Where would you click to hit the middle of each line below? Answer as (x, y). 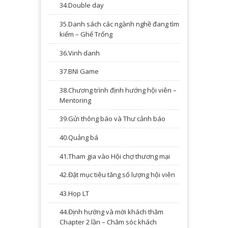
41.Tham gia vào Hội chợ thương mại (115, 156)
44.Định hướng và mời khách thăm (111, 212)
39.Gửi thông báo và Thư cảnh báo (112, 119)
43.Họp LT (74, 193)
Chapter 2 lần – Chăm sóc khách (108, 222)
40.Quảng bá (79, 137)
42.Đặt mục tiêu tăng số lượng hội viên (117, 175)
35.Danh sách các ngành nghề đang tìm (119, 24)
